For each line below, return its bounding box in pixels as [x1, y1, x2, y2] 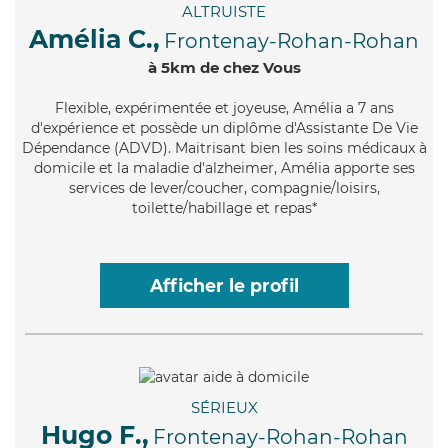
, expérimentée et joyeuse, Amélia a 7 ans [107, 99, 394, 118]
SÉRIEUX [190, 397, 258, 417]
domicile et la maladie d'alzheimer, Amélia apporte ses [33, 159, 415, 178]
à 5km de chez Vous [147, 58, 301, 78]
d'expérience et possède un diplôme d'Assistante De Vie [30, 119, 418, 138]
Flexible [54, 99, 108, 118]
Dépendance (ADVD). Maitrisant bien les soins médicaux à [21, 139, 427, 158]
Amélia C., [29, 24, 160, 55]
